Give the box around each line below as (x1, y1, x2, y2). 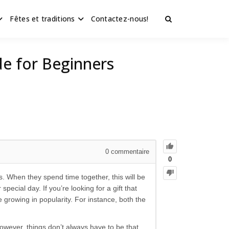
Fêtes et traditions (10, 14, 75, 24)
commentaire (109, 148, 149, 156)
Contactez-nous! (90, 14, 149, 24)
